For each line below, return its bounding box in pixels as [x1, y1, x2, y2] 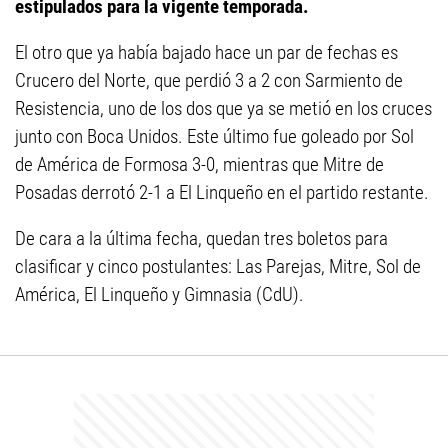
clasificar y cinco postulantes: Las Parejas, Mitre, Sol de [15, 255, 421, 279]
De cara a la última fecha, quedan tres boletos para [15, 227, 388, 251]
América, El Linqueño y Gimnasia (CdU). [15, 283, 304, 307]
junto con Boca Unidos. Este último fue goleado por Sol [15, 125, 414, 149]
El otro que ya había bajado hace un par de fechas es [15, 41, 398, 65]
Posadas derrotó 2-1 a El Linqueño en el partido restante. [15, 181, 429, 205]
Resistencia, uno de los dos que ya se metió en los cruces [15, 97, 432, 121]
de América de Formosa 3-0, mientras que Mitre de [15, 153, 384, 177]
